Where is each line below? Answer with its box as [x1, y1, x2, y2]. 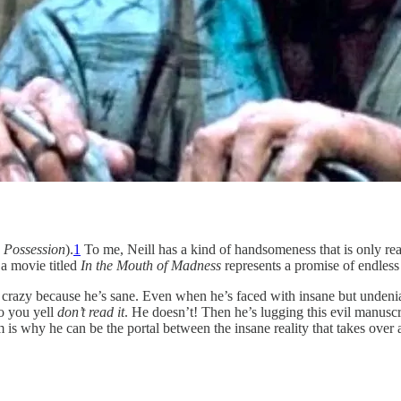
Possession [4, 241, 65, 257]
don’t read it [57, 303, 124, 320]
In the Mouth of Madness [81, 257, 221, 273]
